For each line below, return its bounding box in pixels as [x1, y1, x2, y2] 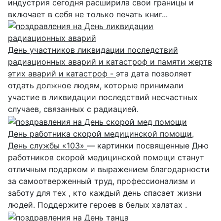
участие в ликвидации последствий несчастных [8, 92, 198, 103]
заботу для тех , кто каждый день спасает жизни [8, 187, 202, 198]
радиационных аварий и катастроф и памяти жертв [8, 57, 212, 67]
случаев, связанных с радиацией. [8, 104, 139, 114]
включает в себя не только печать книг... [8, 9, 168, 20]
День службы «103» [8, 140, 87, 150]
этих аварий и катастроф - [8, 69, 116, 79]
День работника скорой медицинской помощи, [8, 128, 194, 139]
